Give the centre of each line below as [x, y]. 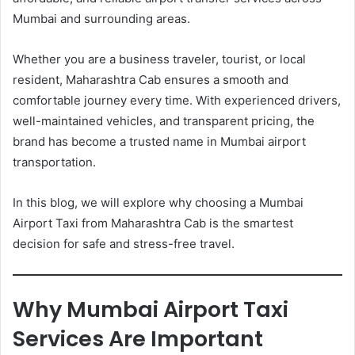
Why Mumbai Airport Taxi [151, 310]
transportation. [54, 162]
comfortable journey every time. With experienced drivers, [177, 100]
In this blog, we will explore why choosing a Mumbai [158, 202]
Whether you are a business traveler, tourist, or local [159, 59]
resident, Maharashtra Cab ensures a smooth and [151, 79]
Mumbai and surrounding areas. [101, 18]
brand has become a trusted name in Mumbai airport [159, 141]
